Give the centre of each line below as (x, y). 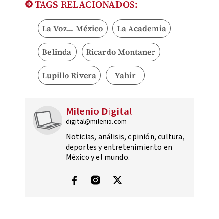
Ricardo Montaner (121, 52)
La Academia (141, 28)
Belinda (57, 52)
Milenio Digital (99, 111)
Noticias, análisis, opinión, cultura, (125, 137)
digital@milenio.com (96, 121)
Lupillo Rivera (69, 75)
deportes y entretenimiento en (119, 147)
